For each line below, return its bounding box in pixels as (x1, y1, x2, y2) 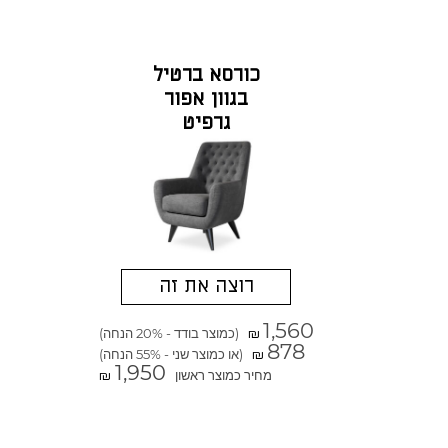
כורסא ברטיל (152, 64, 260, 86)
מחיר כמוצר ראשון (174, 367, 272, 384)
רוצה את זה (158, 276, 254, 298)
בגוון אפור (164, 88, 249, 110)
